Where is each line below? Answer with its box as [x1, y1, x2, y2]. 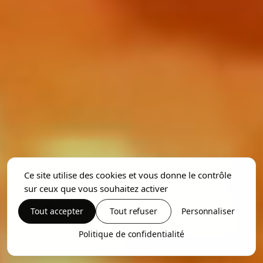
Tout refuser [109, 205, 158, 217]
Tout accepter [31, 205, 84, 217]
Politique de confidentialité [79, 228, 184, 240]
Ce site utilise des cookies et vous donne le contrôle [24, 169, 231, 181]
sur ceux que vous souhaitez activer [24, 183, 168, 194]
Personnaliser [181, 205, 235, 217]
